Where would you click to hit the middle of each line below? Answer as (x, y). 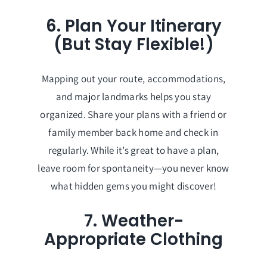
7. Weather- (133, 221)
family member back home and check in (133, 133)
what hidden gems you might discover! (133, 186)
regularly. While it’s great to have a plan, (133, 150)
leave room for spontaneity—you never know (133, 168)
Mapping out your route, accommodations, (133, 79)
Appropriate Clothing (133, 239)
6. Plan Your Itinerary (133, 26)
